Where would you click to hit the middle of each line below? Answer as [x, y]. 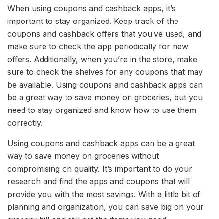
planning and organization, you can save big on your [106, 207]
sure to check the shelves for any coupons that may [105, 72]
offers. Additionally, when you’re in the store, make [102, 59]
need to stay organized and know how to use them [102, 110]
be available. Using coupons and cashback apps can [105, 85]
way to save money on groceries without [83, 156]
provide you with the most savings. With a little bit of [104, 194]
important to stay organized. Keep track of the [93, 21]
